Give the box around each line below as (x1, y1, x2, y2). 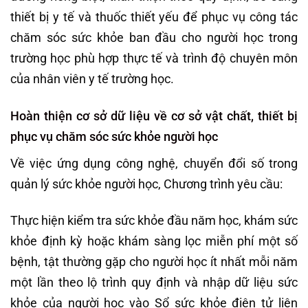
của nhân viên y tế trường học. (10, 71, 174, 87)
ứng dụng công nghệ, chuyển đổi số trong (56, 155, 298, 170)
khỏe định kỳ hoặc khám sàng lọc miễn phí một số (10, 234, 298, 249)
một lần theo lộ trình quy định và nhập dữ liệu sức (10, 275, 298, 290)
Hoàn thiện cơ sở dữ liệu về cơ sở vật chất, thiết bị (10, 108, 298, 123)
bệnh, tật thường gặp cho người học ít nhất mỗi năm (10, 254, 298, 269)
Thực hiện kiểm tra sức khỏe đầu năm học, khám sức (10, 213, 298, 228)
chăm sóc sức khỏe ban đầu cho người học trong (10, 30, 298, 45)
